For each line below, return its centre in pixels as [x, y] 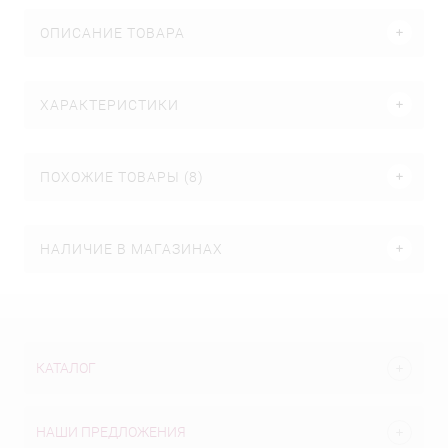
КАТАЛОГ [66, 368]
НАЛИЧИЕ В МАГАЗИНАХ [131, 248]
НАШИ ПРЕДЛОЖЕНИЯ [111, 432]
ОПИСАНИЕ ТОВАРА [112, 32]
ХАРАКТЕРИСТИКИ [109, 104]
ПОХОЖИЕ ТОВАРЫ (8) [122, 176]
